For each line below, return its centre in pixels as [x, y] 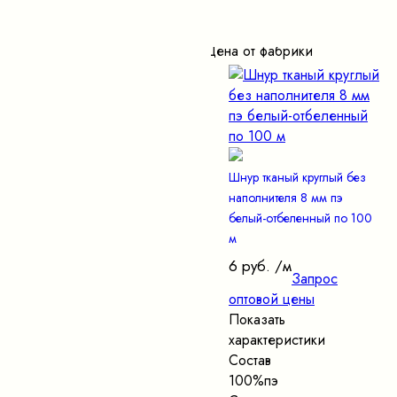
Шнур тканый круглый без [297, 178]
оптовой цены [272, 300]
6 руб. [249, 266]
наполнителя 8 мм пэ [285, 198]
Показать [257, 320]
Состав [250, 361]
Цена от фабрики [259, 51]
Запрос [315, 279]
